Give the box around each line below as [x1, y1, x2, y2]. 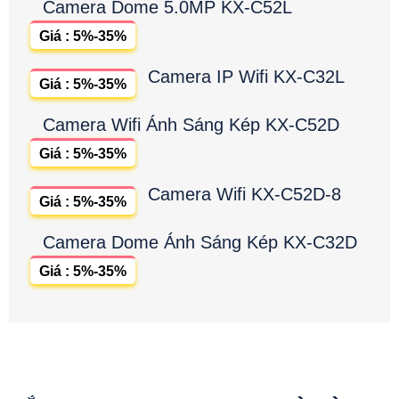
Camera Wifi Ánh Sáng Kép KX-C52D [43, 114, 339, 134]
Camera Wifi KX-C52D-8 [148, 183, 341, 204]
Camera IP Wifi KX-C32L [148, 66, 345, 86]
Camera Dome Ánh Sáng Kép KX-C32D [43, 232, 357, 252]
